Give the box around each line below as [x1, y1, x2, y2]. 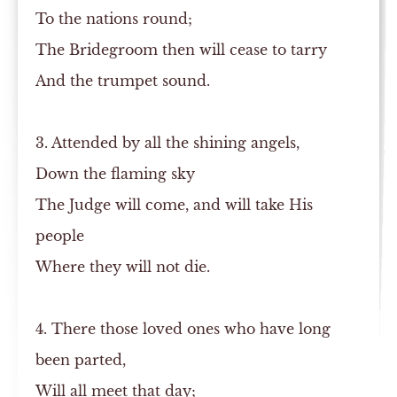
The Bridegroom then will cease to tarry [35, 41, 327, 58]
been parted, [35, 351, 126, 369]
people [35, 227, 84, 245]
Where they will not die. [35, 258, 210, 276]
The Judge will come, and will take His [35, 196, 313, 214]
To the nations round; [35, 10, 192, 27]
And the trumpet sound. [35, 72, 210, 90]
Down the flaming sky [35, 165, 195, 183]
